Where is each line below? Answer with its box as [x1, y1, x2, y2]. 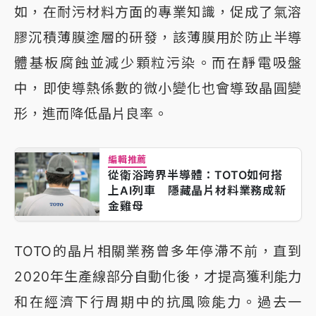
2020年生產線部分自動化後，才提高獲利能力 [14, 267, 302, 285]
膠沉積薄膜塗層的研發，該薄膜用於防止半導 [14, 28, 302, 46]
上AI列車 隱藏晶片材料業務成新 [108, 183, 286, 197]
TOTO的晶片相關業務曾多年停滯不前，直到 [14, 242, 302, 260]
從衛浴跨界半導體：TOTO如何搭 [108, 167, 283, 182]
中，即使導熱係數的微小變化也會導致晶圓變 [14, 79, 302, 97]
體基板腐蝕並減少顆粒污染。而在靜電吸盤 [14, 54, 302, 71]
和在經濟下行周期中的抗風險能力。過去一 [14, 293, 302, 310]
